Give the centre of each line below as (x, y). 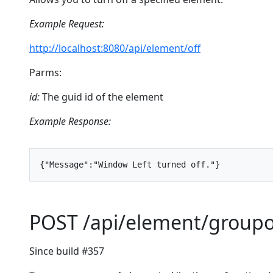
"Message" (66, 165)
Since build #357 (67, 251)
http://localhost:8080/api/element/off (115, 48)
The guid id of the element (101, 97)
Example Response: (70, 121)
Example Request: (67, 24)
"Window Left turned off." (154, 165)
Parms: (45, 73)
